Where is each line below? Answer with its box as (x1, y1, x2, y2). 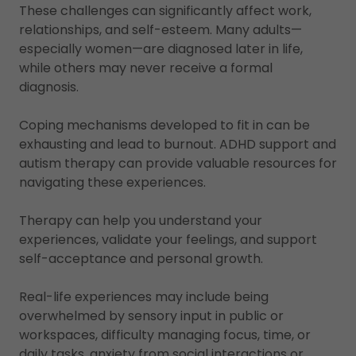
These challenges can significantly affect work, (19, 2, 311, 20)
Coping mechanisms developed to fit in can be (19, 116, 310, 134)
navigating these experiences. (19, 173, 209, 192)
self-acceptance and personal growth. (19, 250, 266, 268)
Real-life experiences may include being (19, 288, 269, 306)
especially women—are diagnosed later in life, (19, 40, 303, 58)
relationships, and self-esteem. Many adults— (19, 21, 302, 39)
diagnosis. (19, 78, 82, 96)
